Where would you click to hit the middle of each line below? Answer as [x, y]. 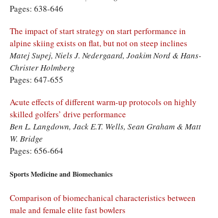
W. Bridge [26, 138]
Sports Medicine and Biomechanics [61, 174]
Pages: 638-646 [36, 8]
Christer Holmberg [42, 67]
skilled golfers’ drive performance [68, 114]
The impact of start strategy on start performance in [98, 31]
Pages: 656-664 [36, 150]
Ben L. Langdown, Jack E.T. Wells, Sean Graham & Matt [105, 126]
